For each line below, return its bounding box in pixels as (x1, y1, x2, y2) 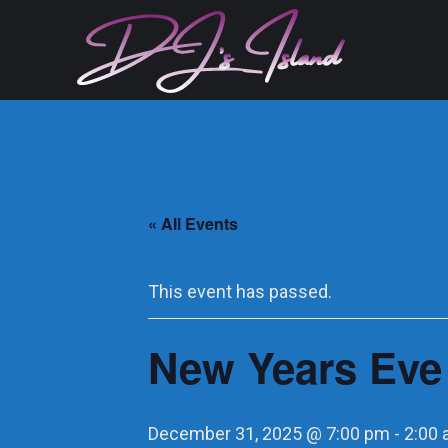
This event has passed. (148, 281, 332, 302)
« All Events (148, 212, 238, 235)
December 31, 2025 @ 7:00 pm (148, 423, 390, 444)
